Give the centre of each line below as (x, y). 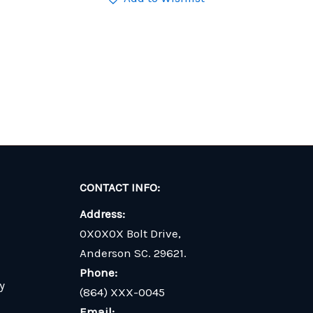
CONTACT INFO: (119, 187)
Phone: (98, 272)
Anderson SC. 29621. (133, 253)
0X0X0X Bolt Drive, (130, 233)
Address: (102, 214)
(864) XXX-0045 (122, 292)
